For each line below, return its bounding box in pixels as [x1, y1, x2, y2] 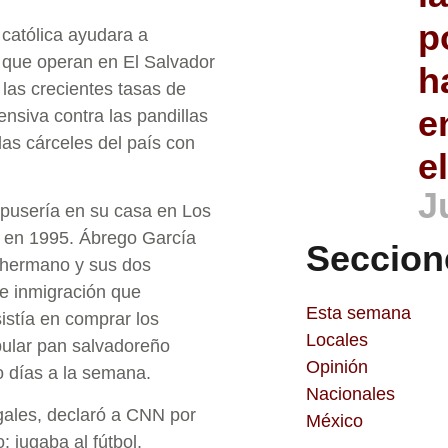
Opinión [306, 357, 368, 377]
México [306, 411, 363, 431]
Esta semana [306, 303, 411, 323]
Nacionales [306, 384, 395, 404]
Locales [306, 330, 368, 350]
